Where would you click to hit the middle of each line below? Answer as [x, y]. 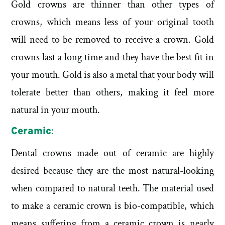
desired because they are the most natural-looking [113, 171]
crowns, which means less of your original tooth [113, 22]
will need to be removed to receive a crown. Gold [113, 40]
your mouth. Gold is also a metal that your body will [113, 75]
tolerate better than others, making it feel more [113, 93]
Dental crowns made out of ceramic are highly [113, 153]
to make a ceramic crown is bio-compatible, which [113, 206]
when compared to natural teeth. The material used [113, 188]
